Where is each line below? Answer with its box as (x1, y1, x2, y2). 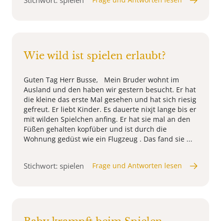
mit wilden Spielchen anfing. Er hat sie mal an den (24, 114, 190, 124)
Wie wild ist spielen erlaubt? (24, 50, 166, 62)
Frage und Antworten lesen (92, 161, 182, 171)
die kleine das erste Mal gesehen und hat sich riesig (24, 95, 196, 105)
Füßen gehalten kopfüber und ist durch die (24, 124, 167, 134)
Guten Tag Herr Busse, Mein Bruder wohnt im (24, 75, 179, 85)
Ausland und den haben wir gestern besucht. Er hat (24, 85, 196, 95)
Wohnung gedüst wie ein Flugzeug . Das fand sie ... (24, 134, 192, 144)
